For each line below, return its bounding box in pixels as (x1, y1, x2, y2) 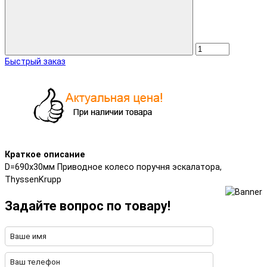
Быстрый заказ (5, 57, 66, 67)
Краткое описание (5, 149, 85, 160)
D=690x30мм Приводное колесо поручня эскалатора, (5, 162, 222, 172)
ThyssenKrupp (5, 174, 61, 185)
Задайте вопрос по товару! (5, 198, 170, 213)
